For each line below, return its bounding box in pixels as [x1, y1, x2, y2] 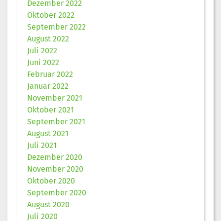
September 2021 [27, 116, 85, 126]
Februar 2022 [27, 69, 73, 79]
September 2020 [27, 187, 86, 197]
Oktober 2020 [27, 176, 75, 185]
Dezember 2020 [27, 152, 82, 162]
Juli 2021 [27, 140, 57, 150]
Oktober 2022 [27, 10, 74, 20]
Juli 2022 [27, 45, 57, 55]
